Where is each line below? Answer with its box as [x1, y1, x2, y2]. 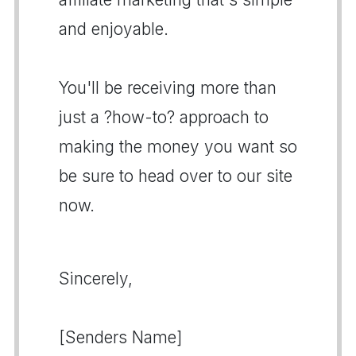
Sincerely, [59, 269, 133, 288]
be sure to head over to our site [59, 166, 292, 186]
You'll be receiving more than [59, 78, 277, 98]
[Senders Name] [59, 327, 182, 347]
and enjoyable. [59, 19, 168, 39]
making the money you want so [59, 137, 297, 157]
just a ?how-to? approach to [59, 107, 269, 127]
